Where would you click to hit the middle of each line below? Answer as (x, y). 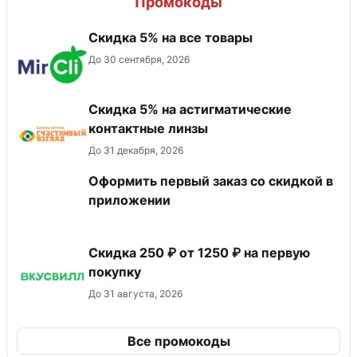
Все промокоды (178, 341)
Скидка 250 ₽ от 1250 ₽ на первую (199, 252)
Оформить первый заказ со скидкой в (211, 180)
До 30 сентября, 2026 (139, 59)
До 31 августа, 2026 (135, 293)
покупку (115, 271)
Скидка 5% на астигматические (190, 109)
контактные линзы (148, 128)
